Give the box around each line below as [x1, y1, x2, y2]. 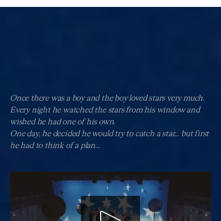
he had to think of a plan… [10, 142, 100, 150]
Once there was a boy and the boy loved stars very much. [10, 94, 204, 103]
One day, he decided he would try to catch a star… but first [10, 130, 209, 138]
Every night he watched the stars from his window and [10, 106, 200, 114]
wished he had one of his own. [10, 118, 115, 126]
